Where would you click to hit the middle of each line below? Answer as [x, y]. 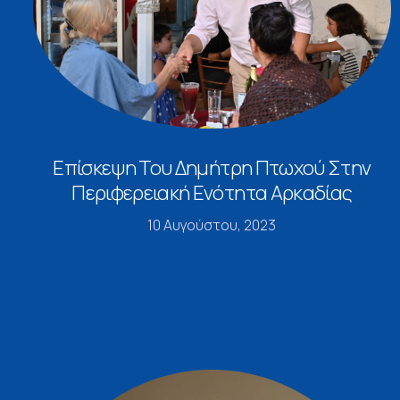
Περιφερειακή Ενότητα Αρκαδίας [212, 193]
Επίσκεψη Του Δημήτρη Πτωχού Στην [212, 168]
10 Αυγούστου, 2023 [212, 225]
